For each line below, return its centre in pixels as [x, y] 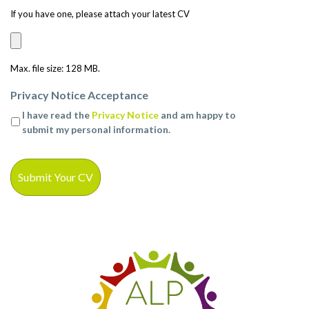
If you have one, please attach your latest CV [100, 13]
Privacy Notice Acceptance [79, 94]
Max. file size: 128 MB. [55, 68]
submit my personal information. [96, 129]
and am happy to [197, 114]
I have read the [57, 114]
